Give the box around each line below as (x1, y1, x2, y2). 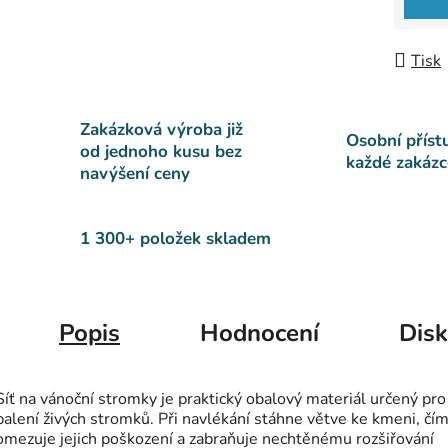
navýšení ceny (80, 162, 190, 186)
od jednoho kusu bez (80, 140, 242, 164)
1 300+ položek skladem (80, 227, 271, 251)
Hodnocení (200, 317, 319, 350)
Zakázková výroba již (80, 118, 243, 142)
